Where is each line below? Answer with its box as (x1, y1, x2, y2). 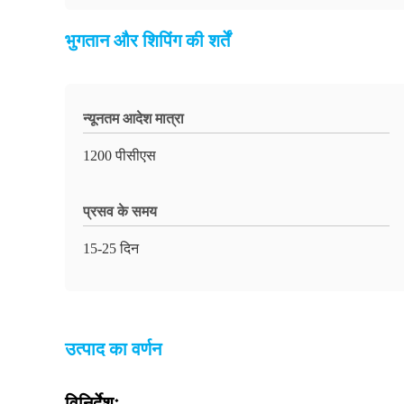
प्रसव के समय (83, 204, 157, 219)
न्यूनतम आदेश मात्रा (83, 111, 184, 126)
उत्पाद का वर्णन (65, 339, 161, 359)
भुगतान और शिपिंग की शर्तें (65, 31, 230, 50)
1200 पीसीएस (83, 148, 156, 163)
